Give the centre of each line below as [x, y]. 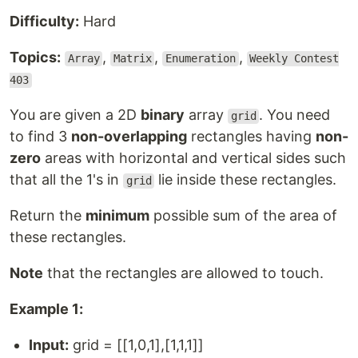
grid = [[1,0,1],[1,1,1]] [136, 345]
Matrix [132, 59]
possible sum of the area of [243, 216]
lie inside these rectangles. [246, 180]
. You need [295, 115]
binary [163, 115]
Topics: [35, 58]
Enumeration [200, 59]
